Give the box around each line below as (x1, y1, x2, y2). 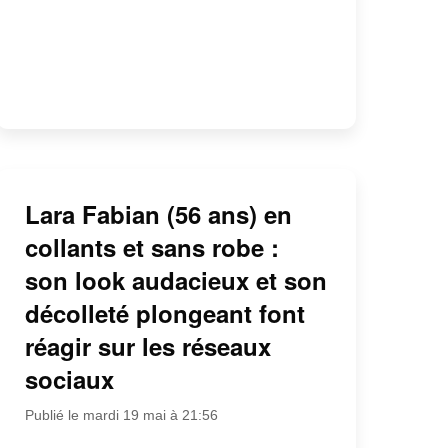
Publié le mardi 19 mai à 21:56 (24, 406, 218, 423)
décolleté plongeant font (24, 295, 305, 330)
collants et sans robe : (24, 229, 279, 264)
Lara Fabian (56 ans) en (24, 196, 292, 231)
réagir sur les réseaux (24, 328, 271, 363)
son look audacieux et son (24, 262, 327, 297)
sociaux (24, 361, 114, 396)
